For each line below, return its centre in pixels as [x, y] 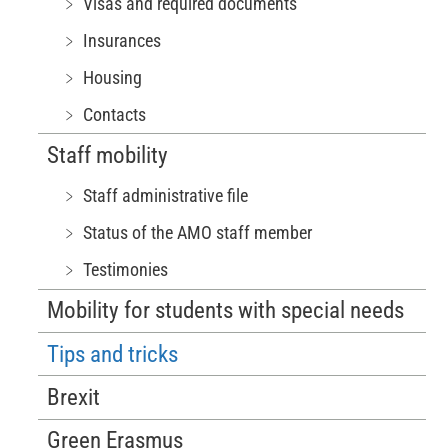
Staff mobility [108, 156]
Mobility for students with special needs [226, 311]
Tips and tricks [113, 354]
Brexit [74, 397]
